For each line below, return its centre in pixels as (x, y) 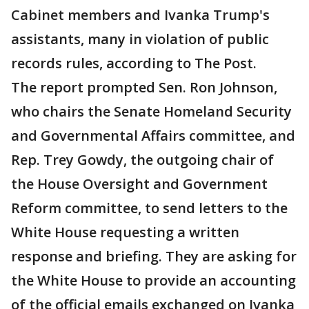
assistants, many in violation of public (140, 39)
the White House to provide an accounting (153, 281)
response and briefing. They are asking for (154, 257)
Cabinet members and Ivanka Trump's (140, 15)
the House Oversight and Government (139, 184)
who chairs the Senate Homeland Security (151, 112)
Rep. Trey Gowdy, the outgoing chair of (142, 160)
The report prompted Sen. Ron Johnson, (144, 88)
